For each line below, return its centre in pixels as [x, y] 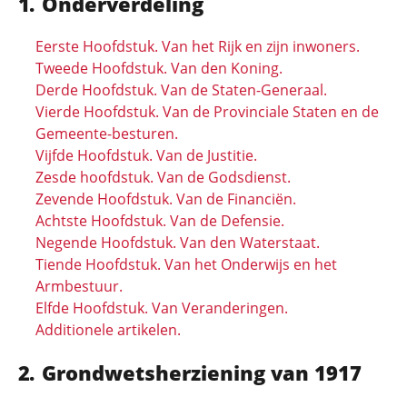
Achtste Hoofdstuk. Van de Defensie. [160, 221]
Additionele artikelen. [108, 330]
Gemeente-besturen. [107, 134]
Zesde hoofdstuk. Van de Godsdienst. [163, 177]
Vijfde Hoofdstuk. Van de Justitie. [146, 155]
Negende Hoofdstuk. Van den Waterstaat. [178, 243]
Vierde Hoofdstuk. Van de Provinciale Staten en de [207, 112]
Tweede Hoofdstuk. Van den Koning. [159, 68]
